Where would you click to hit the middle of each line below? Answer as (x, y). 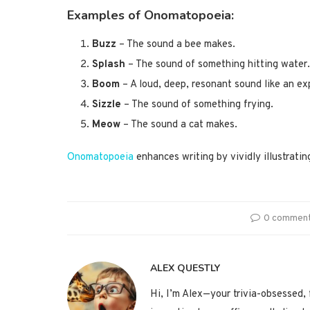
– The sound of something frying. (197, 105)
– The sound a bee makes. (176, 45)
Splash (109, 65)
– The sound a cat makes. (179, 125)
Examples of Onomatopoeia (149, 16)
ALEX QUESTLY (185, 268)
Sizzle (107, 105)
